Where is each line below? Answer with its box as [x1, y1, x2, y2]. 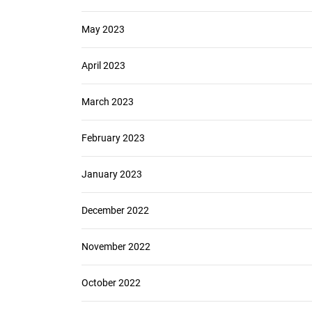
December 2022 [81, 205, 149, 216]
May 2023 [81, 24, 125, 35]
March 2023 [81, 96, 134, 107]
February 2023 [81, 132, 145, 143]
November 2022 [81, 241, 150, 252]
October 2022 [81, 277, 141, 288]
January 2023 [81, 169, 142, 180]
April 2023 [81, 60, 125, 71]
